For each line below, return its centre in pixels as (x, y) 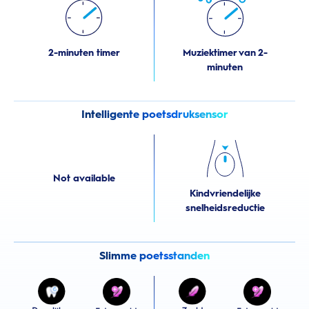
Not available (84, 179)
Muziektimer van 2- (225, 53)
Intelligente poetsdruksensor (154, 114)
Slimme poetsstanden (154, 255)
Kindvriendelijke (225, 194)
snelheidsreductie (225, 208)
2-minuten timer (84, 52)
